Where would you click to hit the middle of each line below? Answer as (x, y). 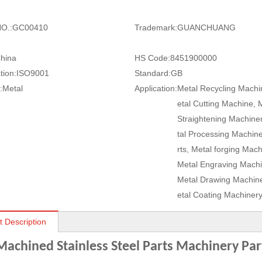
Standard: (152, 73)
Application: (156, 88)
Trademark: (156, 27)
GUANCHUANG (206, 27)
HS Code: (152, 58)
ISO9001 (33, 73)
